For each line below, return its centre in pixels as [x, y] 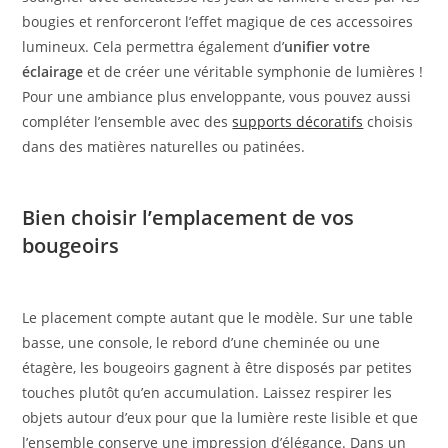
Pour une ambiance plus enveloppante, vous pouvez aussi [217, 97]
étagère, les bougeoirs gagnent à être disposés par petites [217, 368]
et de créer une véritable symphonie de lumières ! [253, 72]
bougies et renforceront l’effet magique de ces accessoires [218, 22]
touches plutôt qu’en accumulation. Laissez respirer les [207, 393]
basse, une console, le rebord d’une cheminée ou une [201, 343]
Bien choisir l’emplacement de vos [188, 218]
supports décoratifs [298, 122]
